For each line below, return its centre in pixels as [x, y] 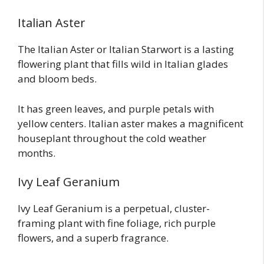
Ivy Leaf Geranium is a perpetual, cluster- [114, 209]
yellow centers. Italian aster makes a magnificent [131, 123]
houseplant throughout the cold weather [112, 138]
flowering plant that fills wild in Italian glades [123, 64]
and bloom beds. [57, 79]
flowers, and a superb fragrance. [93, 238]
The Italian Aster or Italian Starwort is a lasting [126, 49]
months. [37, 153]
